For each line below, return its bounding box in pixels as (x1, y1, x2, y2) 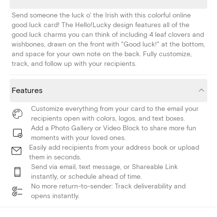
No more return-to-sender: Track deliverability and (31, 182, 186, 191)
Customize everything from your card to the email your (31, 105, 199, 113)
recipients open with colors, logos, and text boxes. (31, 114, 185, 123)
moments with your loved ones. (31, 134, 126, 142)
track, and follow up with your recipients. (12, 60, 137, 68)
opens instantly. (31, 192, 79, 201)
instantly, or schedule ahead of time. (31, 172, 142, 181)
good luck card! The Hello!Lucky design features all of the (12, 21, 189, 30)
